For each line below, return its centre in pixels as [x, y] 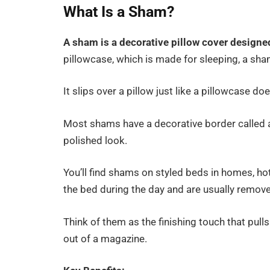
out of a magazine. [105, 239]
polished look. [96, 140]
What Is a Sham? [119, 11]
